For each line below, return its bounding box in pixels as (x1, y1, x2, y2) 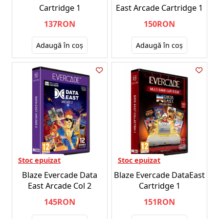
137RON (44, 18, 75, 29)
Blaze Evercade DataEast (114, 169, 205, 180)
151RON (144, 196, 175, 207)
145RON (44, 196, 75, 207)
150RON (144, 18, 175, 29)
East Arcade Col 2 (28, 180, 91, 191)
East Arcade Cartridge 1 (116, 2, 203, 13)
